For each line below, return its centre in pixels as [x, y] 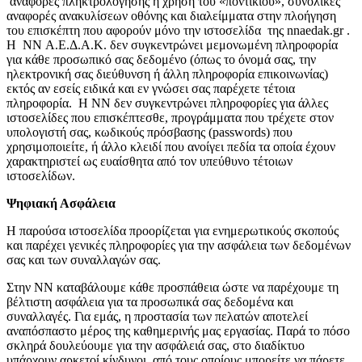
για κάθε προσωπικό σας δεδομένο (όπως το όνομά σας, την [161, 60]
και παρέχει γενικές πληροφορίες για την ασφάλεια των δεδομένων [179, 246]
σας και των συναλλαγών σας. [84, 260]
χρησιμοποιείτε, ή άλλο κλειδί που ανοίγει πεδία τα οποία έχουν [171, 147]
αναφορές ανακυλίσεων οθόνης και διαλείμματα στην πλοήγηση [171, 16]
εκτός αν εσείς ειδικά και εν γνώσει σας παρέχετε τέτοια [151, 89]
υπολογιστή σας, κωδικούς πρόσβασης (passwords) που [149, 133]
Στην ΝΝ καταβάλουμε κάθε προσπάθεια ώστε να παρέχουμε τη [173, 288]
